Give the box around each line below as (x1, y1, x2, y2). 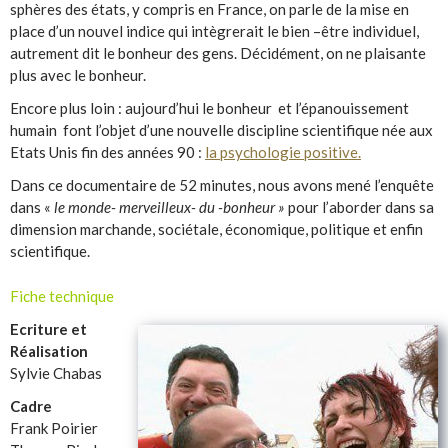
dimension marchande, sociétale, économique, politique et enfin (10, 220, 423, 239)
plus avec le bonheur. (10, 66, 146, 85)
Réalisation (10, 342, 88, 361)
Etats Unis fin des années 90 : (10, 143, 205, 162)
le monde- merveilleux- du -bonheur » (54, 198, 285, 217)
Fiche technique (10, 287, 114, 306)
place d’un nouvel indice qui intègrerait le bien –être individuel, (10, 22, 419, 41)
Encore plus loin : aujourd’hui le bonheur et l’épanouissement (10, 99, 409, 118)
